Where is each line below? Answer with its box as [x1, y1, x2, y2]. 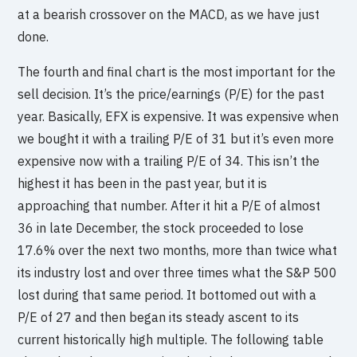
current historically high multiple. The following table [18, 331, 324, 348]
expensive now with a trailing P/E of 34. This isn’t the [18, 153, 320, 170]
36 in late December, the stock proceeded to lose [18, 220, 304, 237]
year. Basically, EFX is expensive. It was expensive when [18, 108, 339, 125]
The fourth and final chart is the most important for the [18, 64, 336, 80]
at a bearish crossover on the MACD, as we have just [18, 6, 320, 23]
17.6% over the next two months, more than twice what [18, 242, 338, 259]
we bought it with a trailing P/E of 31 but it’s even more [18, 131, 335, 147]
